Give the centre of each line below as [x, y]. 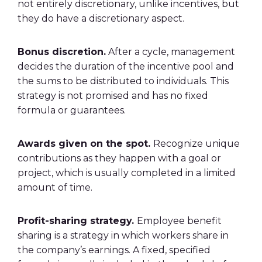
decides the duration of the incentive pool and [126, 66]
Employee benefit [179, 221]
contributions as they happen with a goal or [119, 158]
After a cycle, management [170, 52]
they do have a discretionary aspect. [101, 18]
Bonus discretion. [62, 52]
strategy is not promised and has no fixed [113, 96]
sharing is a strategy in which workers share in [123, 235]
